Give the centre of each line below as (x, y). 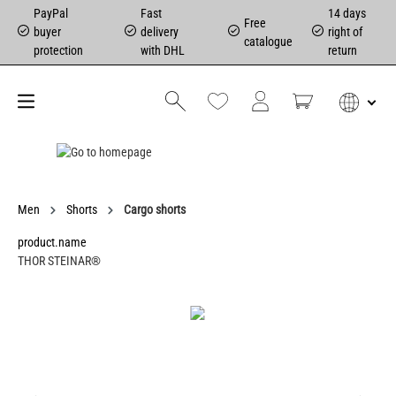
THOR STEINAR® (59, 260)
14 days (346, 13)
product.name (52, 242)
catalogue (268, 41)
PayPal (51, 13)
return (342, 50)
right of (345, 32)
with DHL (163, 50)
